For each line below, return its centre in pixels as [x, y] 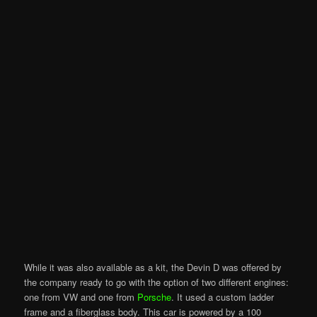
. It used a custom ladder [223, 296]
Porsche [155, 296]
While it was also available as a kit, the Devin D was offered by [153, 267]
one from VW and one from [81, 296]
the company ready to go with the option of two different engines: [157, 282]
